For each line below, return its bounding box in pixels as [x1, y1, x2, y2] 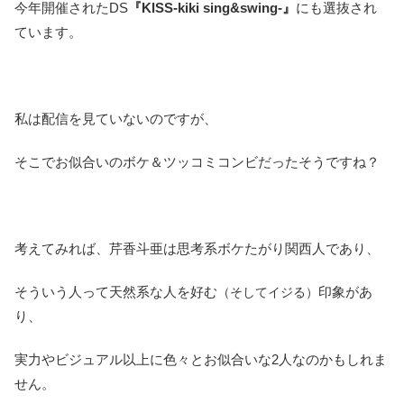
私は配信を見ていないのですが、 [14, 110, 217, 126]
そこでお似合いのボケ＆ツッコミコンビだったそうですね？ [14, 153, 380, 170]
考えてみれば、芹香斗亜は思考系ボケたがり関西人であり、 [14, 240, 380, 256]
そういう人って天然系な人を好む [14, 283, 217, 299]
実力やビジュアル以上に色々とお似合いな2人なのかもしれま [14, 351, 387, 367]
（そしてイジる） [217, 284, 318, 299]
